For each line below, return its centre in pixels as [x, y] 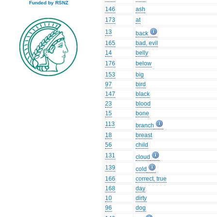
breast [144, 135]
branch [145, 126]
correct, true [151, 179]
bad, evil [147, 43]
